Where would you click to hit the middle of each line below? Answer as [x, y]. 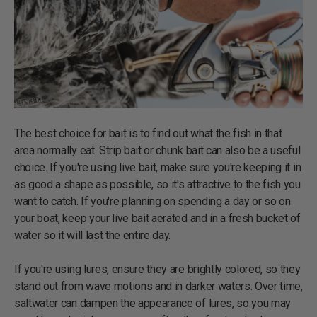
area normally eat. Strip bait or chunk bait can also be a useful [157, 150]
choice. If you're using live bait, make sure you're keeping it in [158, 167]
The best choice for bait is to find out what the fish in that [148, 133]
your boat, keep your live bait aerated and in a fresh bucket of [157, 218]
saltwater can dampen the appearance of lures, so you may [153, 303]
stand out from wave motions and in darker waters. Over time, [158, 286]
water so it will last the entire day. [93, 235]
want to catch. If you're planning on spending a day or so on [152, 201]
